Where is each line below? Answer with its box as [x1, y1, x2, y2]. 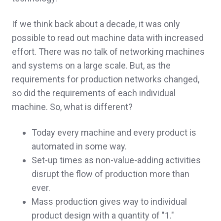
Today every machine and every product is [32, 127, 196, 138]
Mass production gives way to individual [32, 196, 187, 207]
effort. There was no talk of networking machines [12, 46, 205, 57]
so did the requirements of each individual [12, 88, 176, 99]
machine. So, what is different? [12, 102, 133, 112]
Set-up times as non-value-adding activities [32, 155, 201, 166]
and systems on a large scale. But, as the [12, 60, 171, 71]
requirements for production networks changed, [12, 74, 199, 85]
